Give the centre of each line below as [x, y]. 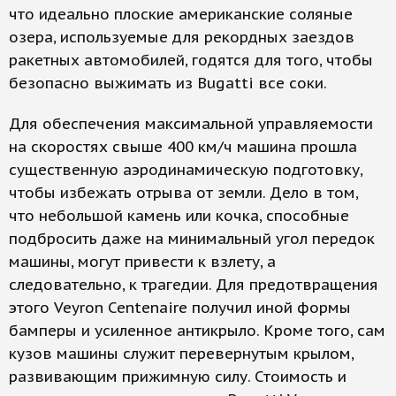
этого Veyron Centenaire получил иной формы [180, 308]
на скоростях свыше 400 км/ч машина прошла [183, 147]
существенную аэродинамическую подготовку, [186, 170]
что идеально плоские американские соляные [181, 14]
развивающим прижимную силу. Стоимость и [178, 377]
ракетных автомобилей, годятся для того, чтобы [191, 60]
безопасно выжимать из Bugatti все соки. [168, 83]
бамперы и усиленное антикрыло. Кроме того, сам [197, 331]
